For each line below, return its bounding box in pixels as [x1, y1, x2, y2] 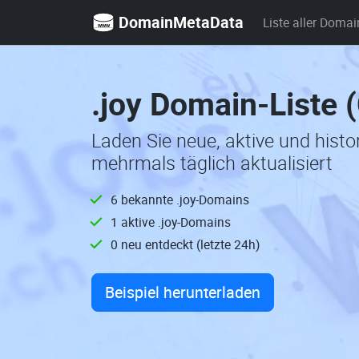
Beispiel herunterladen [105, 281, 260, 303]
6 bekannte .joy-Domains [111, 191, 249, 208]
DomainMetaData [119, 10, 244, 33]
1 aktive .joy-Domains [111, 213, 231, 231]
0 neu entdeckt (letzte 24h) [111, 236, 260, 253]
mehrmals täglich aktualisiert [91, 150, 333, 175]
